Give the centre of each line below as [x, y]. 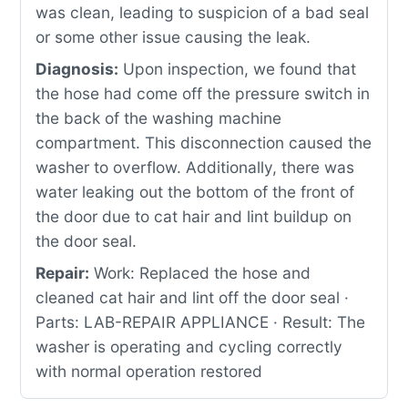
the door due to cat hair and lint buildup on [194, 216]
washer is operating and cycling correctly [189, 347]
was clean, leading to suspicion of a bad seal [202, 12]
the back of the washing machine [158, 118]
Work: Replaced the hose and [200, 273]
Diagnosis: [77, 69]
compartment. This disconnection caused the [204, 143]
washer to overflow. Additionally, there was [195, 167]
